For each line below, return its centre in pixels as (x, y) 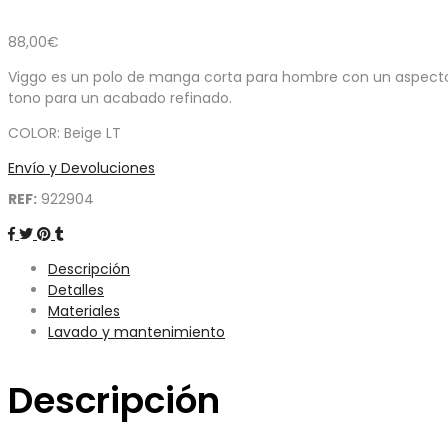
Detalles (76, 290)
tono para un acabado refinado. (120, 98)
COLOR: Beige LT (64, 133)
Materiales (84, 311)
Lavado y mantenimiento (136, 332)
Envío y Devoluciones (81, 168)
